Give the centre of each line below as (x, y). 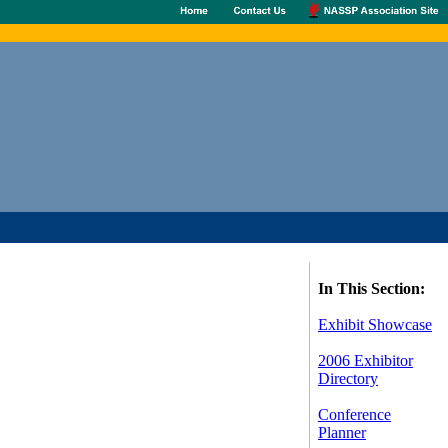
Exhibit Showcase (375, 324)
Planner (342, 432)
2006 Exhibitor (365, 360)
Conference (354, 414)
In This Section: (371, 288)
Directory (348, 378)
